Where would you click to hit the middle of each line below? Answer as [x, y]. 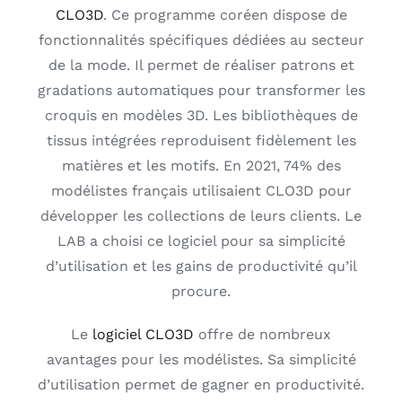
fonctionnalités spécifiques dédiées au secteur [201, 39]
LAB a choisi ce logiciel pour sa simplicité [201, 240]
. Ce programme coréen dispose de [225, 14]
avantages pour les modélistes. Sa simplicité [201, 359]
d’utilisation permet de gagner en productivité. [201, 384]
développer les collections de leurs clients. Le [201, 215]
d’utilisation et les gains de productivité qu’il [201, 266]
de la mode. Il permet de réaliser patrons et [201, 65]
